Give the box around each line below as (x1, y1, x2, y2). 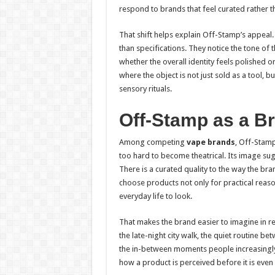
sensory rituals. (118, 84, 172, 93)
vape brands (186, 137, 235, 147)
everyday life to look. (118, 192, 192, 201)
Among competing (118, 137, 187, 147)
